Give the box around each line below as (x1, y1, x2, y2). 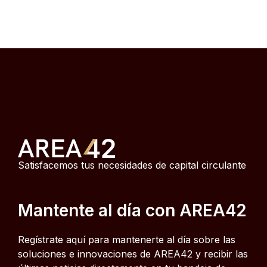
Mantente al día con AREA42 (18, 200, 247, 221)
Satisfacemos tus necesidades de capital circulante (18, 159, 246, 172)
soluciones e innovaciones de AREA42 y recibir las (18, 248, 248, 260)
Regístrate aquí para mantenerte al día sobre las (18, 234, 235, 246)
